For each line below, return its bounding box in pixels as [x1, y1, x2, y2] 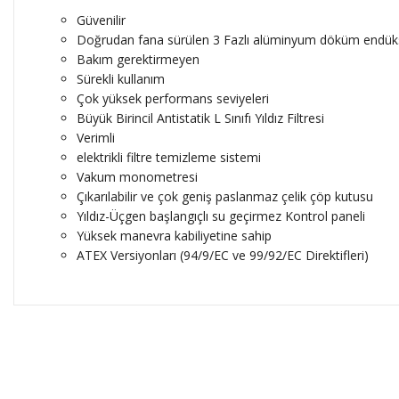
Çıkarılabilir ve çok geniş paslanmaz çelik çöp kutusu [77, 188, 373, 206]
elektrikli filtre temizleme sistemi [77, 149, 261, 167]
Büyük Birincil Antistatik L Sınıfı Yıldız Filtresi [77, 110, 324, 127]
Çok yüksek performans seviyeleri [77, 90, 269, 108]
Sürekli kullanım [77, 70, 165, 88]
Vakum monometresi [77, 168, 198, 186]
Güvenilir [77, 12, 126, 29]
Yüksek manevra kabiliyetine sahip [77, 227, 272, 245]
